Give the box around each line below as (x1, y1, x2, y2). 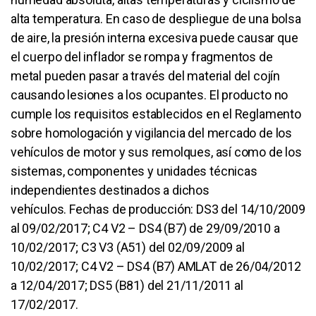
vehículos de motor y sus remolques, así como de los (11, 144, 302, 159)
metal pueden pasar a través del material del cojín (11, 68, 281, 83)
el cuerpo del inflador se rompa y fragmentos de (11, 49, 273, 64)
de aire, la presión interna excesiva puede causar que (11, 30, 298, 45)
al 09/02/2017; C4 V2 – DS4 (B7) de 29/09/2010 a (11, 220, 280, 236)
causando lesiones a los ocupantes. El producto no (11, 87, 288, 102)
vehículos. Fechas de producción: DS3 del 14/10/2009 (11, 201, 305, 217)
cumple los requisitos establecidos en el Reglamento (11, 106, 301, 121)
